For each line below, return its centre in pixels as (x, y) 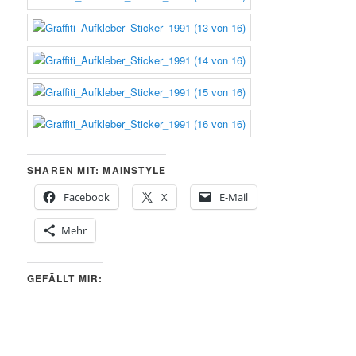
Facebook (87, 197)
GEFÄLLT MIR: (65, 278)
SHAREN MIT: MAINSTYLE (97, 170)
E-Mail (234, 197)
